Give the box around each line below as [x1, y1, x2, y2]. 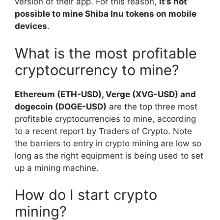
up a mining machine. [15, 163, 99, 173]
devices [15, 21, 47, 31]
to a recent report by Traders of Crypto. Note [15, 126, 192, 136]
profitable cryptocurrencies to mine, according [15, 113, 196, 124]
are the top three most [107, 101, 197, 111]
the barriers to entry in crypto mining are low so [15, 138, 201, 148]
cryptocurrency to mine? [15, 61, 179, 79]
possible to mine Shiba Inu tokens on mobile [15, 9, 196, 19]
